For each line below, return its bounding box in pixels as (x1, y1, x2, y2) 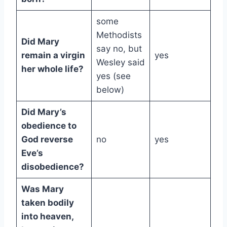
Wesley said (96, 57, 145, 68)
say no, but (96, 44, 142, 54)
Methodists (96, 30, 142, 41)
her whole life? (21, 64, 84, 74)
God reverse (21, 134, 73, 145)
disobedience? (21, 162, 84, 172)
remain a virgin (21, 50, 85, 61)
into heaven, (21, 211, 73, 222)
